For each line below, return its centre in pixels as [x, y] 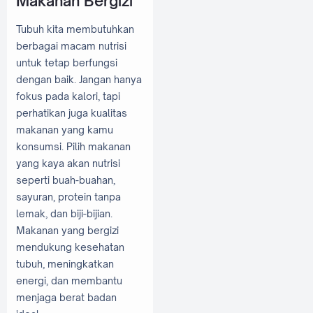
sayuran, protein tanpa [68, 197]
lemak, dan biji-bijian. [64, 214]
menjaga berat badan [66, 298]
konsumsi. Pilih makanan [73, 147]
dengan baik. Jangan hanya [79, 80]
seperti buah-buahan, [66, 180]
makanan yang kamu [65, 130]
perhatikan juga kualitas [72, 113]
